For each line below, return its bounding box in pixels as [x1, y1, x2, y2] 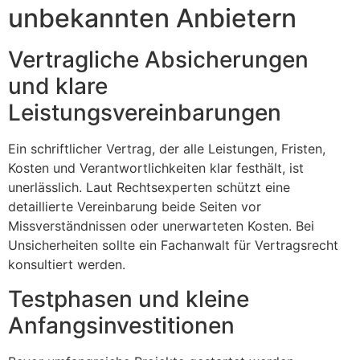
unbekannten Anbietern [8, 2, 297, 35]
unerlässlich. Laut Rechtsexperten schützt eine [8, 179, 290, 196]
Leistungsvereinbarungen [8, 99, 281, 127]
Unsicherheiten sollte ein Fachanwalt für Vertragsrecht [8, 237, 338, 254]
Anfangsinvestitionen [8, 311, 235, 339]
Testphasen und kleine [8, 284, 249, 313]
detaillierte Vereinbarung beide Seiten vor [8, 198, 261, 215]
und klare [8, 72, 108, 100]
